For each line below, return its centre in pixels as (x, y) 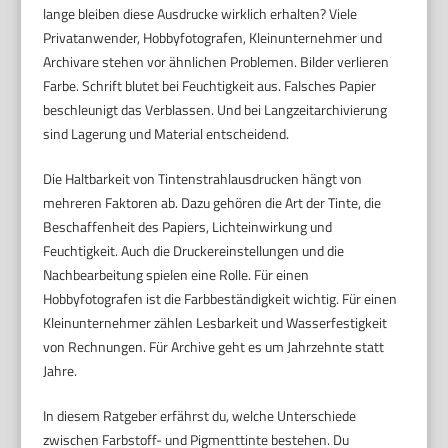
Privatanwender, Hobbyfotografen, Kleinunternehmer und (213, 37)
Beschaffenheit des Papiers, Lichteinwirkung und (188, 226)
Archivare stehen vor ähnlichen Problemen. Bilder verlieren (216, 61)
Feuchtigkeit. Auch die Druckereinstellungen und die (194, 250)
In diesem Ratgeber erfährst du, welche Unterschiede (200, 415)
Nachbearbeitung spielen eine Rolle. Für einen (176, 274)
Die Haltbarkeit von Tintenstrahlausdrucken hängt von (203, 178)
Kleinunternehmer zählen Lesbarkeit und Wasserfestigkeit (215, 322)
